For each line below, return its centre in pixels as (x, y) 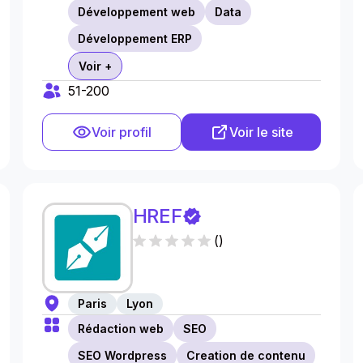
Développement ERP (135, 38)
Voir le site (261, 132)
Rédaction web (120, 329)
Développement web (136, 12)
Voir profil (121, 132)
